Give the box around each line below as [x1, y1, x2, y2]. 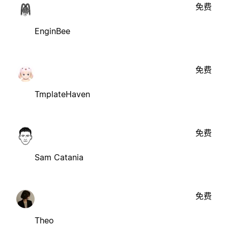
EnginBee [35, 25, 70, 36]
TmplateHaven [35, 89, 90, 99]
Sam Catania [35, 152, 83, 162]
